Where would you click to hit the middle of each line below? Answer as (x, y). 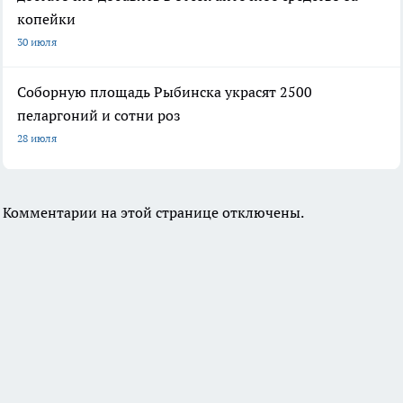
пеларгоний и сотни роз (99, 115)
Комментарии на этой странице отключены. (153, 212)
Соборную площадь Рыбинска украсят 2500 (165, 91)
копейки (46, 18)
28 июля (37, 138)
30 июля (37, 41)
